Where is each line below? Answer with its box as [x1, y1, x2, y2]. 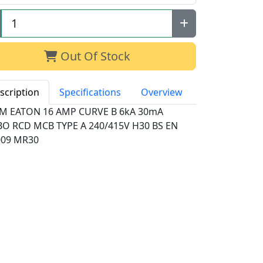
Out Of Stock [57, 48, 130, 64]
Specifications [59, 85, 122, 99]
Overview [141, 85, 183, 99]
